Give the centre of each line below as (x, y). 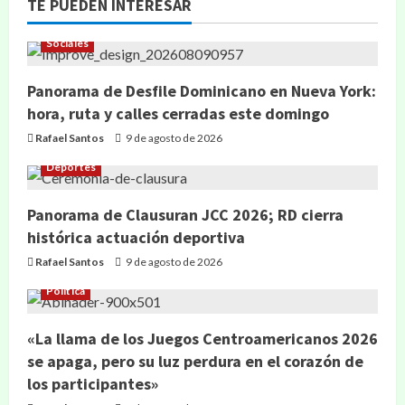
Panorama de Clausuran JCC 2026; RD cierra (185, 215)
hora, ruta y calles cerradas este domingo (178, 113)
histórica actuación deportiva (136, 237)
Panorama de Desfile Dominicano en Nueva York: (202, 91)
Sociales (67, 43)
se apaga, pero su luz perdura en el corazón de (195, 361)
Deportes (71, 167)
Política (66, 291)
